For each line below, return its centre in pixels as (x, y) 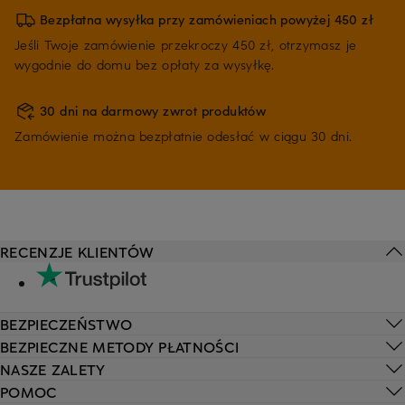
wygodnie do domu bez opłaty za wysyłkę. (145, 64)
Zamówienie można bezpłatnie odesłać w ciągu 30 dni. (184, 136)
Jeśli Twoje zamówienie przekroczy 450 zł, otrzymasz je (186, 44)
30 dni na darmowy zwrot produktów (153, 110)
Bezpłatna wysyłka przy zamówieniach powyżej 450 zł (207, 19)
